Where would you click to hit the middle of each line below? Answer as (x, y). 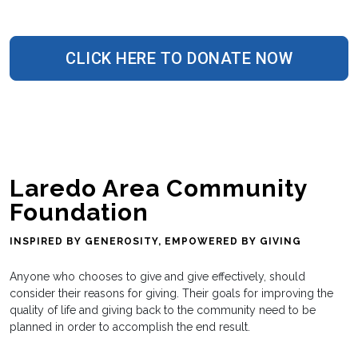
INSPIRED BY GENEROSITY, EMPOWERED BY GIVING (155, 241)
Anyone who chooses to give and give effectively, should (157, 276)
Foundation (79, 212)
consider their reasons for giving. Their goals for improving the (171, 293)
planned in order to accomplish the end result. (130, 326)
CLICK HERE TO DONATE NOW (179, 58)
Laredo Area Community (159, 188)
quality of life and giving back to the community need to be (163, 310)
